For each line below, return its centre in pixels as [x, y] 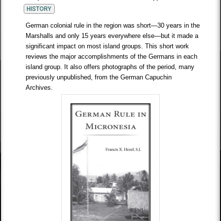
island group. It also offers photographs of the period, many [110, 67]
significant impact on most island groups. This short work [108, 46]
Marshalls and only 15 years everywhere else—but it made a [112, 36]
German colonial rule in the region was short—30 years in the [113, 25]
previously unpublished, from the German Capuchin [99, 77]
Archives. [39, 87]
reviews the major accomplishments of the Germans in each [112, 56]
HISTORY [39, 9]
